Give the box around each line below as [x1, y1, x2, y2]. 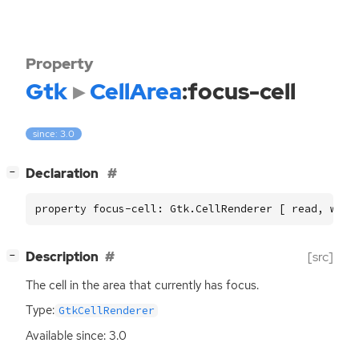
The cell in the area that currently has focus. [26, 277, 259, 294]
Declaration [26, 165, 101, 183]
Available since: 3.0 [26, 327, 127, 344]
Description [26, 248, 99, 266]
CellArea [89, 76, 182, 107]
